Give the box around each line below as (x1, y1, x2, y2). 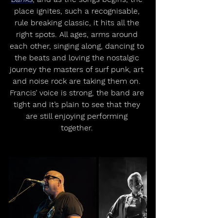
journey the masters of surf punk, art (10, 65, 146, 74)
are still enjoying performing (26, 111, 130, 121)
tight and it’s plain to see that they (13, 100, 143, 109)
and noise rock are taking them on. (13, 76, 143, 86)
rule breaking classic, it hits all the (14, 18, 142, 28)
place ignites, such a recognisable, (14, 6, 142, 16)
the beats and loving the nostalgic (14, 53, 142, 63)
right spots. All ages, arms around (16, 30, 140, 39)
